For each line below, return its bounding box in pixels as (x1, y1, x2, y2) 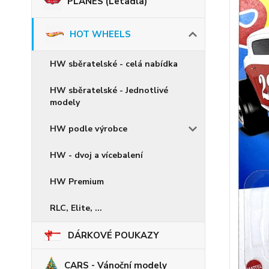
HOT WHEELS (70, 28, 131, 41)
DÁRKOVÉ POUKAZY (68, 229, 159, 241)
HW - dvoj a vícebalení (50, 150, 143, 162)
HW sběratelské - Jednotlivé (50, 85, 168, 97)
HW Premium (50, 176, 104, 188)
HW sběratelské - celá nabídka (50, 58, 178, 70)
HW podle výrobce (50, 123, 127, 135)
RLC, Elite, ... (50, 202, 102, 214)
